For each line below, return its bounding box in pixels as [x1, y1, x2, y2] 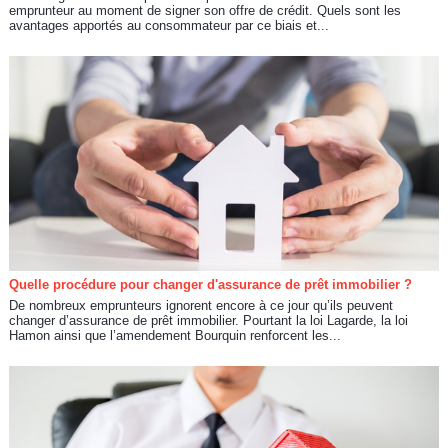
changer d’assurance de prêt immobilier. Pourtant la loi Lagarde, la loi [8, 313, 408, 329]
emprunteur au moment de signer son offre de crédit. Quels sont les [8, 2, 401, 18]
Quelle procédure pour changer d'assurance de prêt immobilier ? [8, 277, 412, 293]
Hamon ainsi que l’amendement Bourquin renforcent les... [8, 328, 341, 344]
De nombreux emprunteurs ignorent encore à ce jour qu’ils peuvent [8, 298, 393, 314]
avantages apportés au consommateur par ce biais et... [8, 17, 329, 33]
